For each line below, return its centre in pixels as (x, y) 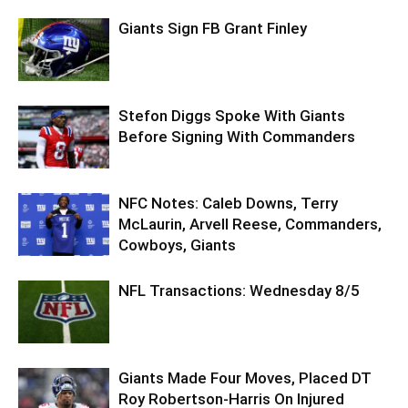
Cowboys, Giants (177, 245)
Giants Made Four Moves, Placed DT (245, 377)
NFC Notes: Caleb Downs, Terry (228, 203)
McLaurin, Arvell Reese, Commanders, (250, 224)
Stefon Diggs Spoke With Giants (232, 115)
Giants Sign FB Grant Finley (213, 28)
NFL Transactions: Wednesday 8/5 (239, 290)
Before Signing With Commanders (237, 136)
